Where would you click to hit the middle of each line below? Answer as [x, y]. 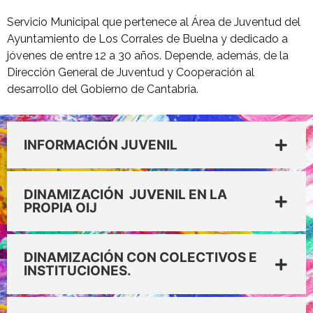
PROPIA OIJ [60, 208]
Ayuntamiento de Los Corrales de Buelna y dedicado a [147, 39]
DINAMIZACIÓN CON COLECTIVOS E [140, 258]
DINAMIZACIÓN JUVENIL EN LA [125, 195]
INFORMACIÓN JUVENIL [101, 145]
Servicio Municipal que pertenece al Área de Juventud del [154, 22]
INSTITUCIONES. [78, 271]
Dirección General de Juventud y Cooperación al [131, 72]
